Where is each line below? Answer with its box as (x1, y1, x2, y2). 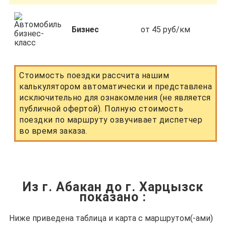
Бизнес (72, 25, 99, 34)
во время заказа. (19, 126, 87, 136)
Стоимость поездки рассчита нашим (19, 71, 169, 80)
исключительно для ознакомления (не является (19, 93, 211, 102)
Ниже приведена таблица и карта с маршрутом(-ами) (9, 213, 213, 223)
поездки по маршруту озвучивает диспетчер (19, 115, 202, 125)
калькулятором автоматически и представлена (19, 82, 212, 91)
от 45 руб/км (141, 25, 190, 34)
